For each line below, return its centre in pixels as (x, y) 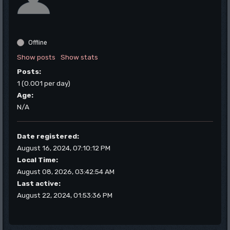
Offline (37, 43)
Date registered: (48, 136)
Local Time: (37, 160)
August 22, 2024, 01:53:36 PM (65, 195)
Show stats (79, 57)
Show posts (36, 57)
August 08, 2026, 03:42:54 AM (66, 171)
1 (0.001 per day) (44, 83)
